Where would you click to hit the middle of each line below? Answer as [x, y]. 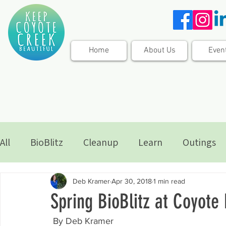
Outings [199, 142]
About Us [159, 50]
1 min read [169, 181]
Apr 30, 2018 [132, 181]
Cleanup [101, 142]
